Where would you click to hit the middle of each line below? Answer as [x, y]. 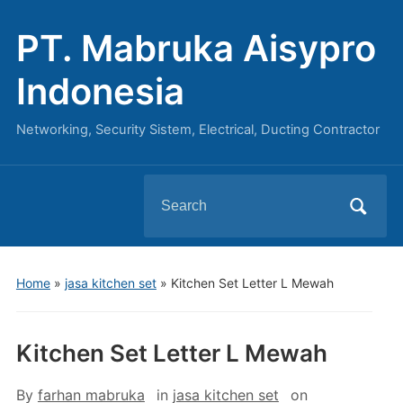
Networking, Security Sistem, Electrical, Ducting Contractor [197, 130]
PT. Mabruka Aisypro [196, 48]
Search [167, 189]
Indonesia [100, 91]
